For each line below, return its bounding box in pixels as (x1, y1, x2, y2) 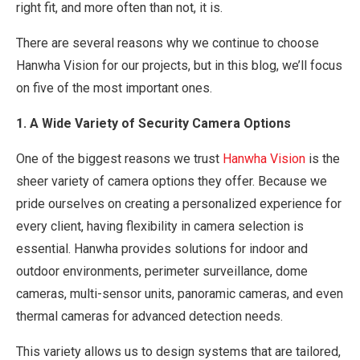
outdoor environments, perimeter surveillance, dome (16, 263, 308, 279)
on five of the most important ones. (16, 80, 212, 96)
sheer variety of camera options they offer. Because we (16, 173, 327, 189)
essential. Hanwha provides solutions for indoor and (16, 240, 308, 256)
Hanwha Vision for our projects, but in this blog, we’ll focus (16, 57, 342, 73)
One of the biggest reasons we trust (16, 150, 223, 166)
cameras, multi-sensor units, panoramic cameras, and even (16, 285, 343, 301)
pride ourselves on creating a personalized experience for (16, 195, 342, 211)
